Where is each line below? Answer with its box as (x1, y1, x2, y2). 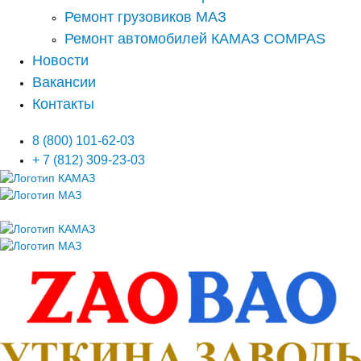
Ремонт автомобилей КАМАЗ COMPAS (64, 31, 326, 48)
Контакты (32, 96, 94, 113)
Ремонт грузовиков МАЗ (64, 9, 226, 26)
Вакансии (32, 74, 96, 91)
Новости (32, 52, 89, 69)
